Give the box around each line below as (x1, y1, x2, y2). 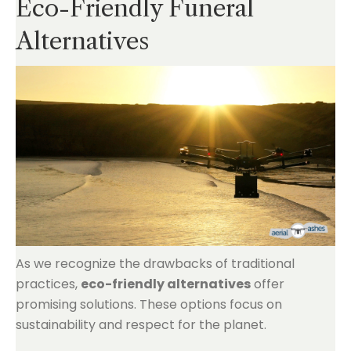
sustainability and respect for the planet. (16, 315, 266, 334)
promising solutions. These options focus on (16, 295, 282, 313)
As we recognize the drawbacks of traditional (16, 254, 295, 273)
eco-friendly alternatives (81, 274, 251, 293)
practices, (16, 274, 81, 293)
